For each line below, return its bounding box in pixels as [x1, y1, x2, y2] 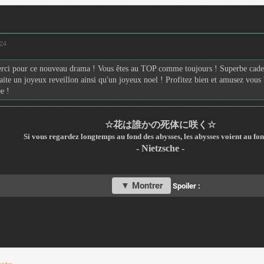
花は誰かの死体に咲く [113, 120, 207, 130]
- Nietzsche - [136, 143, 184, 154]
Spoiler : [173, 181, 201, 191]
